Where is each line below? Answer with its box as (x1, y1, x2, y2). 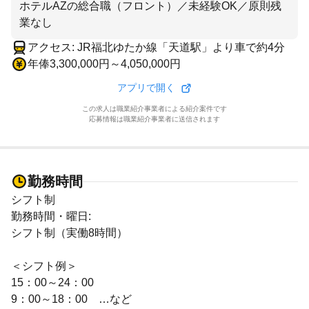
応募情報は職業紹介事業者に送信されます (89, 115, 220, 123)
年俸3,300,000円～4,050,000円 (28, 58, 181, 70)
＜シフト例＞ (11, 260, 77, 272)
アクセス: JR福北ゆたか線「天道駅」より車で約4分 (28, 41, 285, 53)
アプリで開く (117, 82, 175, 93)
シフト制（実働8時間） (11, 227, 128, 239)
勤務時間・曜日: (11, 210, 91, 222)
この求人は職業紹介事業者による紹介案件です (82, 105, 227, 112)
